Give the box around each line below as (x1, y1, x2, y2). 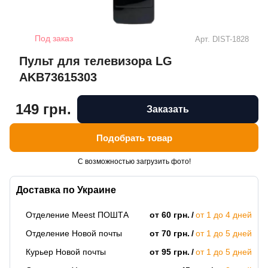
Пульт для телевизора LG (19, 54, 172, 68)
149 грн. (16, 101, 71, 118)
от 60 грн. (150, 210, 190, 220)
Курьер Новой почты (26, 247, 106, 257)
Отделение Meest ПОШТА (26, 210, 129, 220)
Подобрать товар (96, 132, 172, 143)
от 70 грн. (150, 229, 190, 239)
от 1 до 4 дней (196, 210, 252, 220)
